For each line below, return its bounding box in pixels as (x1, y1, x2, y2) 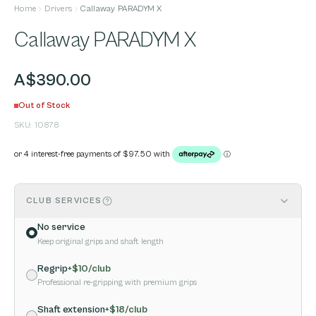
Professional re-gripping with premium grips (37, 278, 197, 288)
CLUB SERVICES (26, 196, 102, 206)
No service (37, 221, 85, 233)
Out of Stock (18, 101, 71, 110)
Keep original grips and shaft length (37, 237, 164, 247)
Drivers (44, 4, 73, 13)
